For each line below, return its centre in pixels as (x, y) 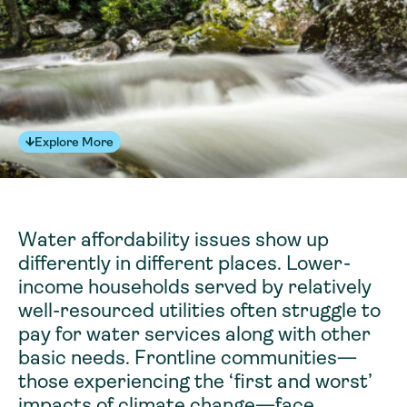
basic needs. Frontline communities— (188, 357)
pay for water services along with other (194, 334)
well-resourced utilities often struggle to (199, 310)
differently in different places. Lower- (184, 263)
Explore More (74, 142)
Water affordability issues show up (174, 239)
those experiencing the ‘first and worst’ (195, 381)
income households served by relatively (195, 287)
